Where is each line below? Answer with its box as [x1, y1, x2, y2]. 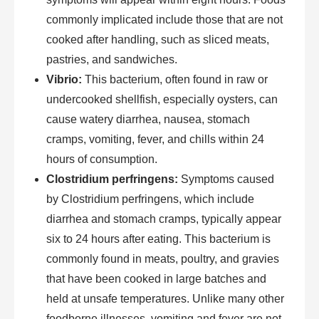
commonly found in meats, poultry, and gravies [46, 253, 279, 266]
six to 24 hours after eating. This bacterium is [46, 233, 271, 246]
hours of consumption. [46, 153, 157, 166]
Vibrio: [46, 73, 82, 86]
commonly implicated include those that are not [46, 14, 283, 26]
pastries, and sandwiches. [46, 53, 177, 66]
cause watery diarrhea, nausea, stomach [46, 113, 250, 126]
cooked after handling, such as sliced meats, [46, 33, 269, 46]
